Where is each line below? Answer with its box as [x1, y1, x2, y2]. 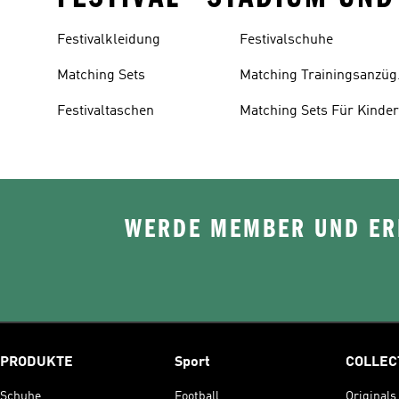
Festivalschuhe [240, 33, 334, 47]
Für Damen [240, 90, 311, 104]
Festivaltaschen [57, 104, 154, 118]
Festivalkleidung [57, 33, 160, 47]
